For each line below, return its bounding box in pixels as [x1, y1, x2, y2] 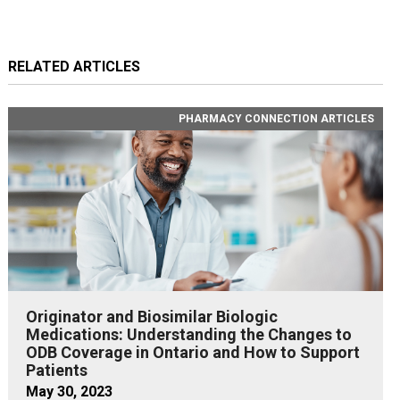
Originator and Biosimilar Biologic [25, 307, 278, 327]
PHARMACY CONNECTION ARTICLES [179, 112, 375, 126]
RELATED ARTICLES [7, 58, 140, 76]
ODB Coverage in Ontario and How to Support [25, 343, 360, 362]
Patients [25, 361, 87, 380]
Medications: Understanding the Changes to [25, 325, 352, 345]
